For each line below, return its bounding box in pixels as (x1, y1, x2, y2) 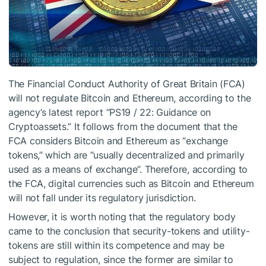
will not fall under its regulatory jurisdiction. (8, 192, 196, 204)
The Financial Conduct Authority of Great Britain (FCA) (8, 78, 245, 90)
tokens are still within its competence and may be (8, 239, 224, 252)
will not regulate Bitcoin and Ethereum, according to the (8, 92, 251, 104)
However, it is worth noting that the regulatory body (8, 211, 236, 223)
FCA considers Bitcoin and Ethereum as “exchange (8, 135, 228, 147)
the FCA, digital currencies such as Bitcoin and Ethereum (8, 178, 254, 190)
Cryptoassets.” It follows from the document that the (8, 121, 237, 133)
